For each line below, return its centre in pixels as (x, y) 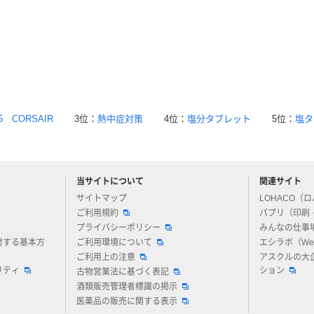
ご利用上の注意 (106, 257)
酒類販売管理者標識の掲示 (127, 287)
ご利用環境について (114, 243)
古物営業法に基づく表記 (123, 272)
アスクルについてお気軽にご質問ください (148, 187)
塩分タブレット (219, 119)
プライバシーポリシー (118, 228)
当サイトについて (110, 182)
